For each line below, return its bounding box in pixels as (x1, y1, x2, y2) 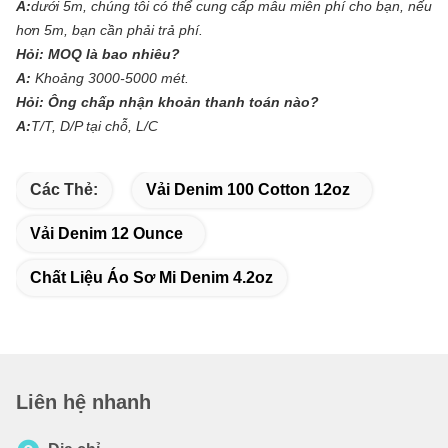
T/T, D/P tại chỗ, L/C (31, 118, 158, 135)
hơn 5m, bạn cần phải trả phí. (16, 22, 203, 39)
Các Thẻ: (30, 181, 98, 199)
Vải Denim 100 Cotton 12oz (146, 181, 350, 199)
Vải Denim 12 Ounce (30, 225, 183, 243)
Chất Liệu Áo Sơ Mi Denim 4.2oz (30, 269, 273, 287)
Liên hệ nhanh (16, 391, 151, 414)
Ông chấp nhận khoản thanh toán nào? (48, 94, 319, 111)
